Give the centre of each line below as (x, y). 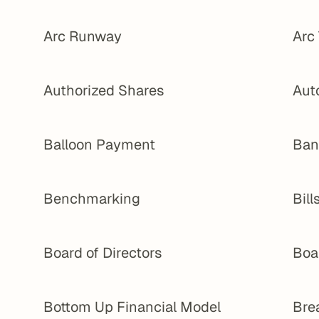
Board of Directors (103, 253)
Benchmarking (92, 199)
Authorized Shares (104, 90)
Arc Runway (83, 36)
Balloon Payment (100, 145)
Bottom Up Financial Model (132, 307)
